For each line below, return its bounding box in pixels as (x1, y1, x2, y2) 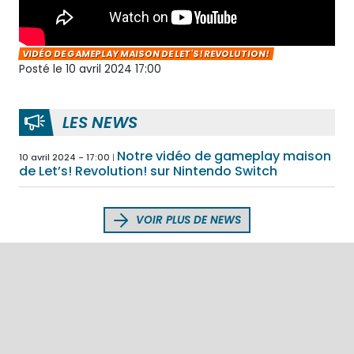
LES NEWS (62, 111, 137, 134)
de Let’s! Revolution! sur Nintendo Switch (19, 161, 277, 180)
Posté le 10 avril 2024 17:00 (19, 61, 161, 77)
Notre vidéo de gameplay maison (117, 146, 331, 165)
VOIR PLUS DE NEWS (133, 213, 241, 228)
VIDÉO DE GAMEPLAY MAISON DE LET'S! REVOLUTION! (21, 47, 271, 60)
